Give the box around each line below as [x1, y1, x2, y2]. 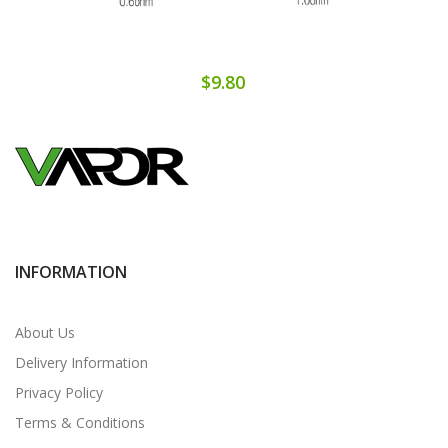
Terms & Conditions [15, 412, 145, 432]
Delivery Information [15, 352, 148, 372]
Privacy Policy [15, 382, 103, 402]
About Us [15, 322, 75, 342]
